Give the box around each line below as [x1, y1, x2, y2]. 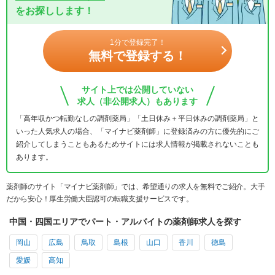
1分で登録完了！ [109, 37, 166, 47]
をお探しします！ [15, 5, 94, 16]
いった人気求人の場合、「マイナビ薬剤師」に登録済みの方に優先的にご [16, 126, 259, 136]
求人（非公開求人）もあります [77, 96, 198, 106]
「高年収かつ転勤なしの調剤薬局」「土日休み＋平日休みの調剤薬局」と [16, 114, 259, 123]
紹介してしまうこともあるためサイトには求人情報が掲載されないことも [16, 139, 259, 149]
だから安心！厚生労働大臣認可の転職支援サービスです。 [6, 194, 193, 203]
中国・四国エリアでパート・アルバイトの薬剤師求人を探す [9, 216, 241, 227]
